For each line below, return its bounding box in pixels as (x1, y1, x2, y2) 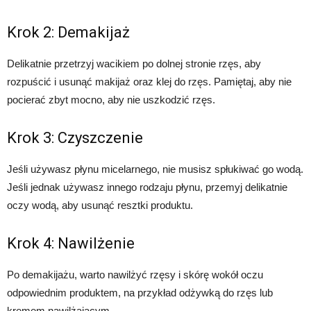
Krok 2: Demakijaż (7, 24, 130, 41)
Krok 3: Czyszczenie (7, 129, 143, 146)
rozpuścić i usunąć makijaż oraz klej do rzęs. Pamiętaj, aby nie (7, 76, 292, 87)
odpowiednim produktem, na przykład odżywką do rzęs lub (7, 287, 273, 299)
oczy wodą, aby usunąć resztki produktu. (7, 199, 193, 211)
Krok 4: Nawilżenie (7, 235, 135, 252)
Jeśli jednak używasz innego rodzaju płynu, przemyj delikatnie (7, 181, 287, 193)
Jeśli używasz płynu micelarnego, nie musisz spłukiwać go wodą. (7, 163, 303, 175)
